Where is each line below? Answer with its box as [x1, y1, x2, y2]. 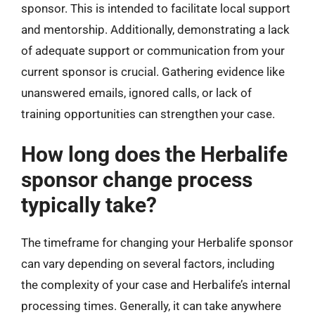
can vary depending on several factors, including [21, 257, 275, 271]
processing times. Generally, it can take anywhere [21, 299, 281, 313]
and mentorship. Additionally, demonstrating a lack [21, 22, 290, 37]
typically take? [21, 193, 157, 217]
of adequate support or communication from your [21, 43, 285, 58]
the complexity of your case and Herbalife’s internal [21, 278, 290, 292]
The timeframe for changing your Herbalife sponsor [21, 236, 293, 250]
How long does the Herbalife [21, 142, 288, 167]
